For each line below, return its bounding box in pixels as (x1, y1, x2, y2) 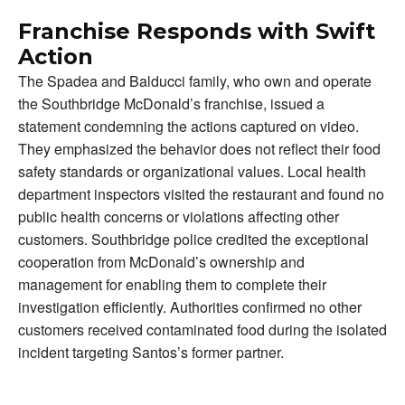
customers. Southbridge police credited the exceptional (18, 229, 369, 250)
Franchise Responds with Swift (18, 18, 375, 45)
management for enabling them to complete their (18, 274, 326, 296)
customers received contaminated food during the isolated (18, 319, 387, 341)
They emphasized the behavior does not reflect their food (18, 138, 381, 160)
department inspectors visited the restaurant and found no (18, 184, 384, 205)
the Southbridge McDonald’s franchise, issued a (18, 93, 325, 115)
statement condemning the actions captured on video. (18, 116, 359, 137)
